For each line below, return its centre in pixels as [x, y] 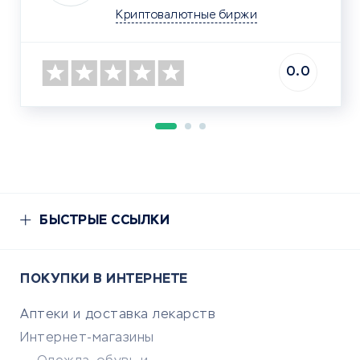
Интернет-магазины [87, 339]
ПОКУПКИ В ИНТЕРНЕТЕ [104, 280]
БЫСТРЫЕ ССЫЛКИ [104, 221]
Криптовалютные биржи [186, 16]
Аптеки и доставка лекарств [118, 315]
